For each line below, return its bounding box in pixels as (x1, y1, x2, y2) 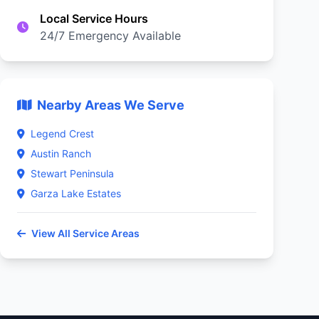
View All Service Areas (31, 227, 140, 239)
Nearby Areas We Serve (37, 98, 184, 113)
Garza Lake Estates (31, 187, 121, 199)
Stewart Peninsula (31, 167, 114, 179)
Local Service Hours (40, 11, 148, 26)
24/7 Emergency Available (40, 28, 181, 43)
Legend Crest (31, 127, 94, 140)
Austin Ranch (31, 147, 91, 159)
